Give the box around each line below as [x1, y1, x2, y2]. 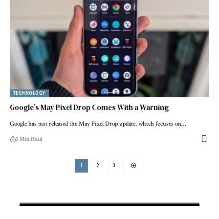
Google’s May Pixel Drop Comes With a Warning [10, 102, 169, 112]
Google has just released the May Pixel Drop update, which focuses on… [10, 119, 186, 128]
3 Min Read [16, 135, 43, 143]
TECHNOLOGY [13, 90, 45, 96]
